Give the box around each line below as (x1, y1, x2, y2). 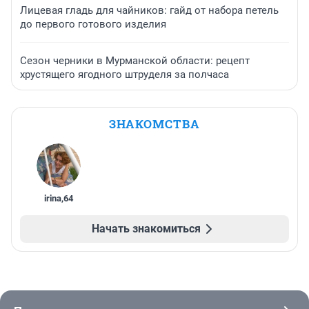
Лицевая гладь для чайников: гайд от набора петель (20, 3, 279, 17)
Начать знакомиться (92, 221, 201, 235)
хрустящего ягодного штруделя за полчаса (20, 68, 229, 81)
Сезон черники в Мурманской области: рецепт (20, 54, 250, 67)
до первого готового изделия (20, 17, 166, 30)
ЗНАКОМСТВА (109, 115, 200, 132)
